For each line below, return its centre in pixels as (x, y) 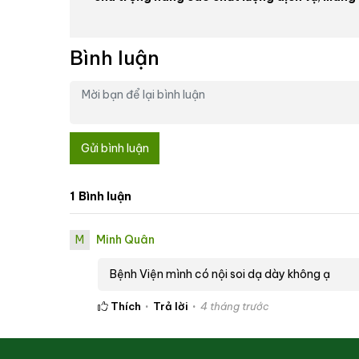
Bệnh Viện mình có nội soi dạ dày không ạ (220, 274)
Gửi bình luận (115, 148)
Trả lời (171, 307)
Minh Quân (125, 240)
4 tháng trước (235, 307)
